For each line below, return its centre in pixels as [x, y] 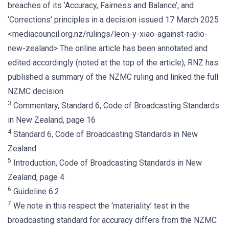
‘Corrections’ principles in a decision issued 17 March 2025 [113, 20]
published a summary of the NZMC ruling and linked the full [113, 77]
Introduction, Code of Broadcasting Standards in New [107, 163]
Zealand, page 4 [36, 177]
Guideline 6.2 [35, 191]
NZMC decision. [36, 91]
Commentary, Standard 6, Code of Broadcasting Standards [115, 106]
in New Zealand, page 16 [52, 120]
